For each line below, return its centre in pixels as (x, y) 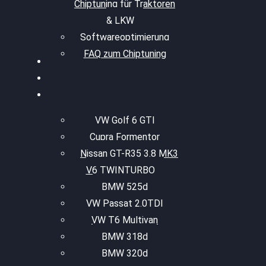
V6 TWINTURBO (120, 170)
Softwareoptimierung (125, 37)
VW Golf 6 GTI (125, 120)
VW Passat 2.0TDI (125, 203)
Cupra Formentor (125, 137)
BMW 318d (125, 237)
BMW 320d (125, 253)
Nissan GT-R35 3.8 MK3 (129, 153)
